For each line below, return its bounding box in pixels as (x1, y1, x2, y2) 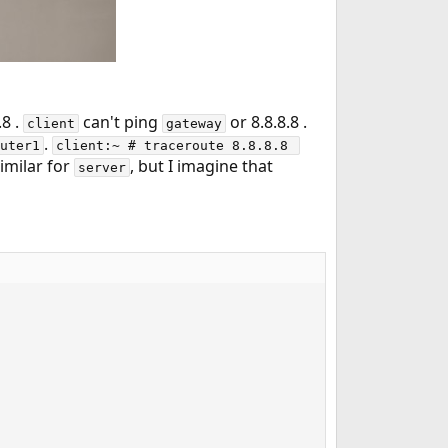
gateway (165, 116, 222, 131)
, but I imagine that (129, 155, 273, 177)
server (77, 160, 126, 175)
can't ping (78, 111, 162, 133)
